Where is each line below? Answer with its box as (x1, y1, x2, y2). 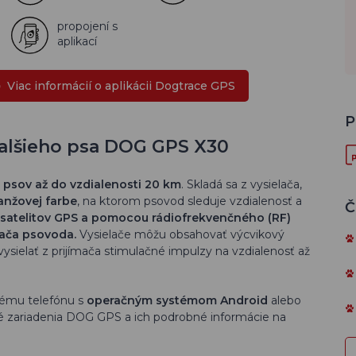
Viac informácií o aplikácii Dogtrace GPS (7, 79, 235, 93)
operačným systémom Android (83, 293, 271, 308)
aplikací (57, 34, 97, 48)
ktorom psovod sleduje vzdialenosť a (96, 194, 302, 208)
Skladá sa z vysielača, (184, 177, 302, 192)
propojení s (57, 19, 118, 33)
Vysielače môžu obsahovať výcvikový (79, 227, 284, 242)
